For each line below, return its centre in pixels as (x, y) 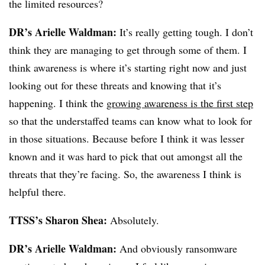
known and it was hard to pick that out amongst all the (126, 156)
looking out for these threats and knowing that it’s (115, 85)
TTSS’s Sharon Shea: (58, 220)
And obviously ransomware (177, 249)
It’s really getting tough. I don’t (185, 32)
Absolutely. (135, 220)
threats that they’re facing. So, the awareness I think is (125, 174)
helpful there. (38, 192)
